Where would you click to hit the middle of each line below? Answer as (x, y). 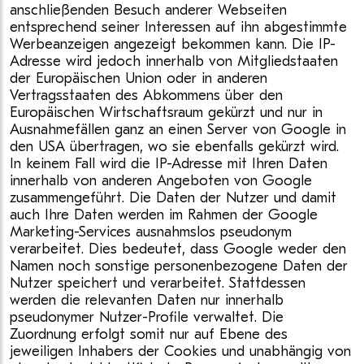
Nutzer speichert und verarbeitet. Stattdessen (158, 283)
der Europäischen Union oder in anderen (139, 78)
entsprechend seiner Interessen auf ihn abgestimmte (178, 27)
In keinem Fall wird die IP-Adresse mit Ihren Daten (169, 164)
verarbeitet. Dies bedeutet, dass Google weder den (178, 249)
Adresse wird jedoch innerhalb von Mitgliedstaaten (174, 61)
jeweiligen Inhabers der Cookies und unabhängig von (180, 351)
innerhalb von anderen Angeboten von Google (161, 181)
